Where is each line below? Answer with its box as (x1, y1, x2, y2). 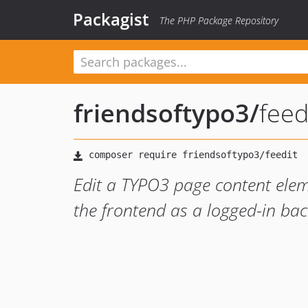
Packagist (73, 8, 149, 30)
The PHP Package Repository (159, 14, 278, 27)
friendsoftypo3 (74, 96, 250, 130)
